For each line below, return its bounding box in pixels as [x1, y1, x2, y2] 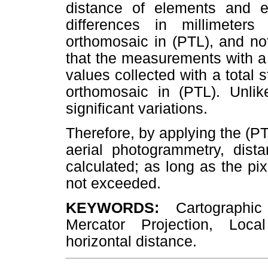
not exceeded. [66, 175, 161, 192]
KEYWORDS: [66, 200, 176, 217]
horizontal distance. [66, 233, 197, 250]
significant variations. [66, 100, 208, 117]
